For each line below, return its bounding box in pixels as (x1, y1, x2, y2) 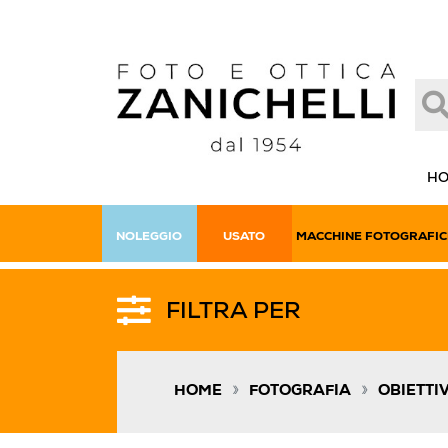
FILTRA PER (166, 301, 301, 325)
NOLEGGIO (116, 230, 183, 244)
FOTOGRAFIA (249, 384, 351, 400)
